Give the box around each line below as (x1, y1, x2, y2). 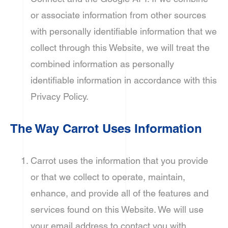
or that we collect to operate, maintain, (31, 172, 185, 182)
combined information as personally (31, 59, 174, 69)
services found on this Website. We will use (31, 204, 204, 215)
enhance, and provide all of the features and (31, 188, 209, 198)
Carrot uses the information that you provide (31, 155, 208, 166)
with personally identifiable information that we (31, 26, 217, 37)
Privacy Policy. (31, 91, 89, 102)
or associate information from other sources (31, 10, 206, 20)
